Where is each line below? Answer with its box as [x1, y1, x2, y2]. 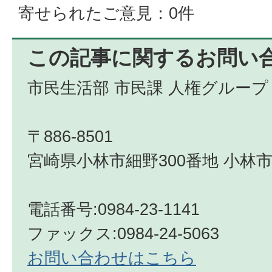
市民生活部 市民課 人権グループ [27, 78, 268, 97]
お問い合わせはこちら [27, 248, 196, 267]
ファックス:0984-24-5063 [27, 224, 219, 243]
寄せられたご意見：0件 [18, 4, 194, 22]
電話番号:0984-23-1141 [27, 200, 200, 219]
